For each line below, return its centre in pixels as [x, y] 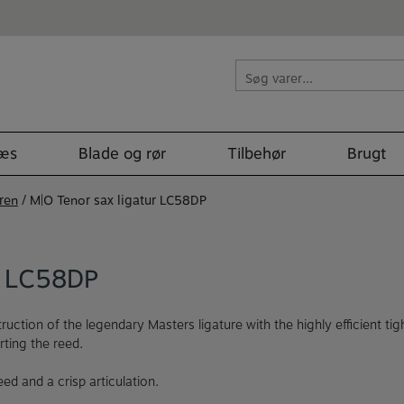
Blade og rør [122, 153]
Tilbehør [257, 153]
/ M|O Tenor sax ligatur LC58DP [112, 200]
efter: [251, 87]
